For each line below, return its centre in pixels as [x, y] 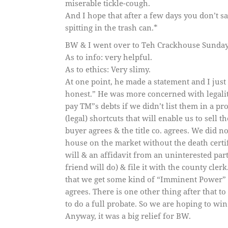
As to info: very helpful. [108, 57]
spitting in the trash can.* [111, 27]
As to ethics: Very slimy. [108, 69]
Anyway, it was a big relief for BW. [128, 216]
